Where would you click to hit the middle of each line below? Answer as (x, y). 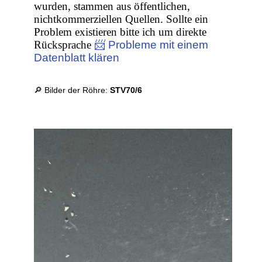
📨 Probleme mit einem (151, 45)
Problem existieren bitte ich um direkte (120, 32)
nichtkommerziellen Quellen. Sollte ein (121, 19)
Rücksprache (64, 45)
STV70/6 (126, 90)
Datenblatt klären (77, 58)
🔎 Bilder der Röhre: (72, 90)
